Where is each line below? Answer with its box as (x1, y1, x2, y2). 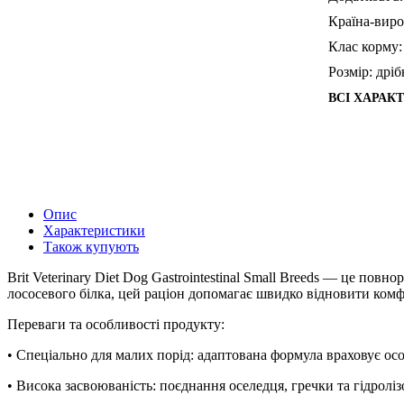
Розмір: (328, 63, 372, 79)
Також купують (43, 238, 139, 254)
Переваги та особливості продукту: (7, 316, 225, 332)
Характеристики (43, 222, 145, 238)
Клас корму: (328, 38, 402, 54)
